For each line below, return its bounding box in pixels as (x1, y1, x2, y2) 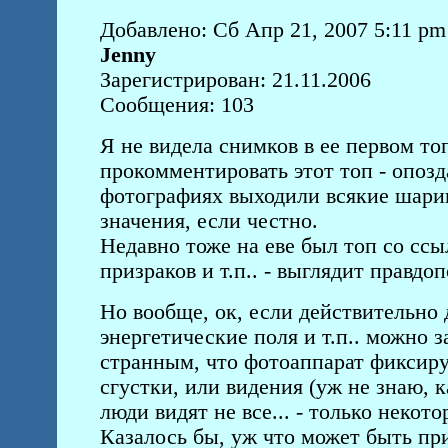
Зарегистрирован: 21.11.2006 (99, 68, 371, 92)
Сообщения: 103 (99, 93, 254, 117)
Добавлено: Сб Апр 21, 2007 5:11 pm (99, 18, 446, 42)
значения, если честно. (99, 209, 318, 233)
